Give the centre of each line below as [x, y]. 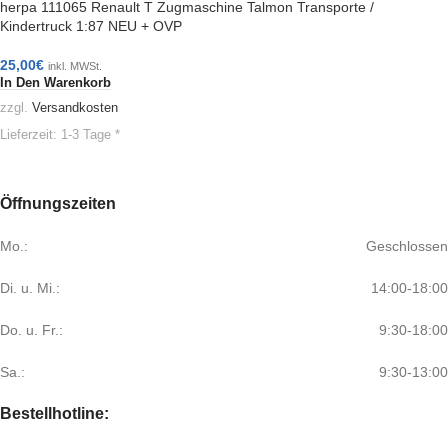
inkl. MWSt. [75, 66]
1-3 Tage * [90, 134]
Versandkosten [75, 108]
